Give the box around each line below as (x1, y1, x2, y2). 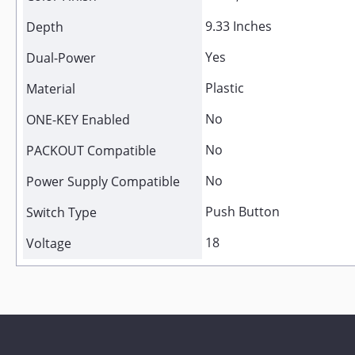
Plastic (205, 79, 244, 97)
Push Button (205, 203, 280, 220)
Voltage (26, 235, 71, 252)
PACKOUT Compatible (26, 142, 156, 159)
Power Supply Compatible (26, 173, 180, 190)
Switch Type (26, 204, 97, 221)
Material (26, 80, 75, 97)
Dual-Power (26, 49, 96, 67)
